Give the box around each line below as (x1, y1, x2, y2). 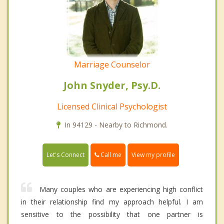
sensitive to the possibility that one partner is (21, 209, 203, 219)
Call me (99, 150, 121, 159)
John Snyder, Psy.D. (63, 78, 160, 92)
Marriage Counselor (74, 58, 150, 70)
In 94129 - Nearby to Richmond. (64, 119, 167, 129)
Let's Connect (46, 150, 84, 159)
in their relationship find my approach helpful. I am (21, 196, 203, 206)
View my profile (131, 150, 175, 159)
